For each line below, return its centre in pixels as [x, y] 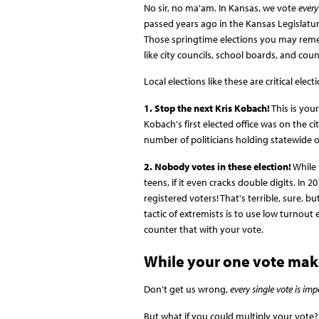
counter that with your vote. [203, 229]
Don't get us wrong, [187, 289]
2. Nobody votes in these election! [217, 166]
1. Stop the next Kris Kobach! [206, 108]
